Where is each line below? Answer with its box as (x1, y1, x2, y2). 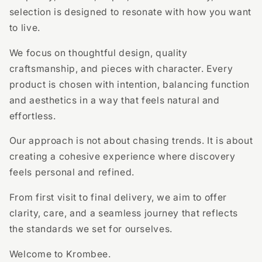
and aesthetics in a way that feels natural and (9, 94, 220, 106)
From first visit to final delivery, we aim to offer (9, 192, 227, 204)
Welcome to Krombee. (9, 248, 114, 260)
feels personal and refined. (9, 167, 135, 178)
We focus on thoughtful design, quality (9, 47, 188, 58)
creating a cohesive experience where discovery (9, 151, 236, 163)
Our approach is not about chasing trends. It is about (9, 135, 253, 147)
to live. (9, 22, 40, 33)
